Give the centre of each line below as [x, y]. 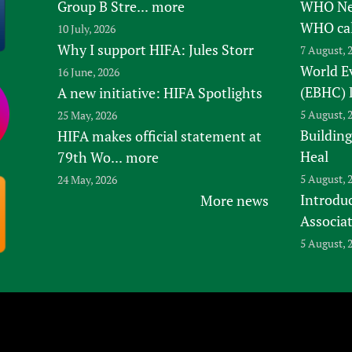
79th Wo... [90, 158]
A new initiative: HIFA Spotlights [159, 93]
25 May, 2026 [87, 115]
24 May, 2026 [87, 180]
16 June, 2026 [88, 72]
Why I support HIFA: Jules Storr [155, 50]
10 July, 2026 [86, 29]
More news [234, 201]
